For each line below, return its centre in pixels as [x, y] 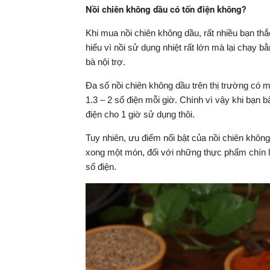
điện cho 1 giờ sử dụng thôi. [140, 114]
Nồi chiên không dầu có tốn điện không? [166, 10]
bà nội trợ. [105, 62]
